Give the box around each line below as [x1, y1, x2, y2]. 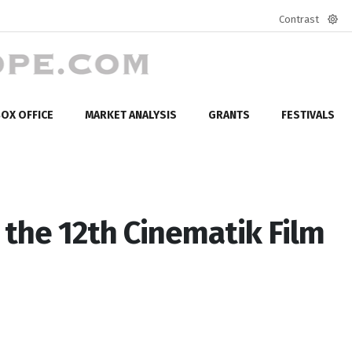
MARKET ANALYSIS [85, 108, 177, 122]
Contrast [279, 13, 319, 25]
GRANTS [208, 108, 250, 122]
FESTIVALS [281, 108, 335, 122]
